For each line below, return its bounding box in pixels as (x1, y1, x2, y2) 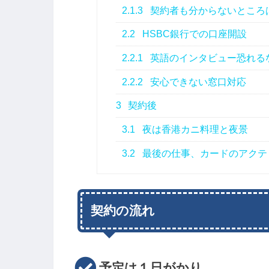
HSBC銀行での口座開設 (140, 29, 247, 40)
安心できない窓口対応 (148, 76, 247, 87)
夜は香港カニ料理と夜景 (140, 124, 249, 134)
